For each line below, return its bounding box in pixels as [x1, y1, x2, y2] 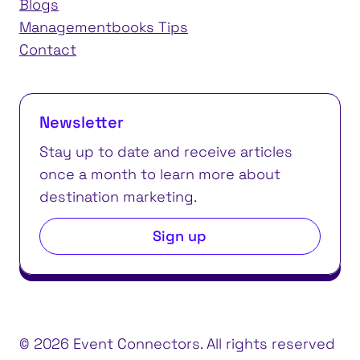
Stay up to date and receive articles [39, 142, 292, 161]
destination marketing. [39, 187, 197, 206]
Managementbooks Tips [19, 18, 188, 36]
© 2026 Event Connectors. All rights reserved [19, 334, 335, 353]
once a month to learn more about [39, 165, 280, 183]
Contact [19, 40, 76, 59]
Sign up [153, 227, 207, 245]
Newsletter [39, 112, 124, 133]
